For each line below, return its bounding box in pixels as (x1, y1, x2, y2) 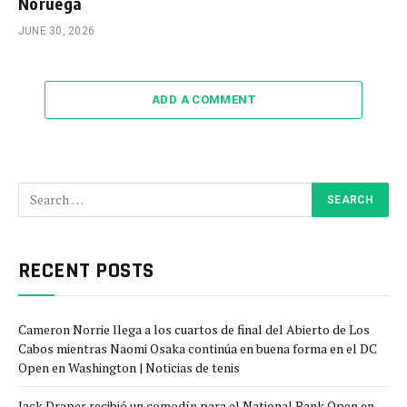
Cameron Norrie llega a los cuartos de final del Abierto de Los (18, 320, 370, 338)
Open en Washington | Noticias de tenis (18, 358, 240, 376)
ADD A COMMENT (151, 92, 256, 106)
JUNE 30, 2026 (18, 24, 95, 37)
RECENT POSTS (18, 256, 154, 284)
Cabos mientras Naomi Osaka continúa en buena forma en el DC (18, 339, 377, 357)
